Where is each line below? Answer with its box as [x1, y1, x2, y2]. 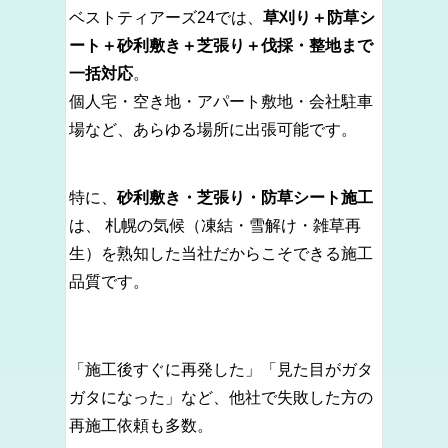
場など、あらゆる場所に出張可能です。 [69, 120, 357, 138]
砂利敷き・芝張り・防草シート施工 [117, 188, 373, 206]
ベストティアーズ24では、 [69, 8, 263, 26]
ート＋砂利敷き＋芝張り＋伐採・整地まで [69, 36, 373, 54]
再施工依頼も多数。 [69, 416, 213, 434]
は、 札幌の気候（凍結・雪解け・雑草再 [69, 216, 361, 234]
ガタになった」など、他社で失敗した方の [69, 388, 373, 406]
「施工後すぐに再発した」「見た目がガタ [69, 360, 373, 378]
